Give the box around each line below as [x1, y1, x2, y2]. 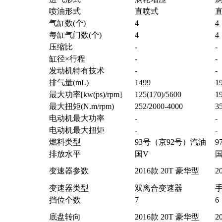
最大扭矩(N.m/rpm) [49, 102, 114, 111]
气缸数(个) [49, 19, 86, 28]
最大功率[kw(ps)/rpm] [49, 90, 122, 99]
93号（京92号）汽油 [134, 138, 206, 147]
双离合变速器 [134, 184, 182, 193]
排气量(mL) [49, 78, 89, 87]
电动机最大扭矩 [49, 126, 105, 135]
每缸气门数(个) [49, 31, 102, 40]
